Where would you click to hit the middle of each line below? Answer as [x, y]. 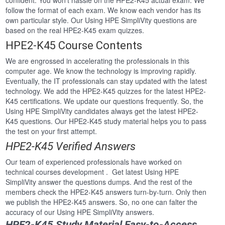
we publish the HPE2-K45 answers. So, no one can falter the [102, 202]
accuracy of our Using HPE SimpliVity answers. [80, 212]
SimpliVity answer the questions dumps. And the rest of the [99, 182]
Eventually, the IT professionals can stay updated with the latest [106, 81]
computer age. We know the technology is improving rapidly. [101, 71]
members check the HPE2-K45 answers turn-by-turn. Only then [106, 192]
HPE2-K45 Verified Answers [71, 147]
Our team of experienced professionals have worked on [94, 162]
